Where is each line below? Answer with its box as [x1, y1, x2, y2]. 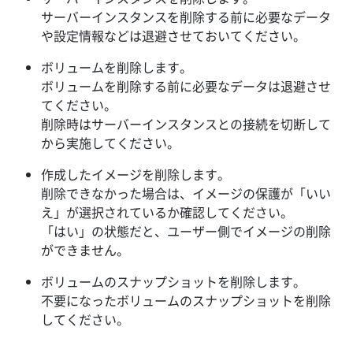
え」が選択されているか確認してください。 [41, 203, 293, 221]
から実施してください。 [41, 133, 180, 152]
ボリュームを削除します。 [41, 58, 192, 76]
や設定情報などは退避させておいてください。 [41, 26, 306, 45]
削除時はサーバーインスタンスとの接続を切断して [41, 114, 331, 133]
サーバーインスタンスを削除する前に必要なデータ [41, 7, 331, 26]
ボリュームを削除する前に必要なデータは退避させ [41, 76, 331, 95]
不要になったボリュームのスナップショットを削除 [41, 291, 331, 310]
